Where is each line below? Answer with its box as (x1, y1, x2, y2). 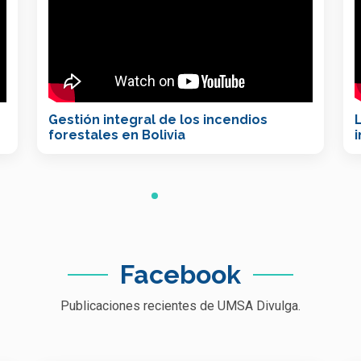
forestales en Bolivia (48, 127, 185, 143)
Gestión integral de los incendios (48, 111, 268, 127)
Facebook (120, 259, 241, 289)
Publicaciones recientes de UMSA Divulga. (60, 297, 301, 313)
